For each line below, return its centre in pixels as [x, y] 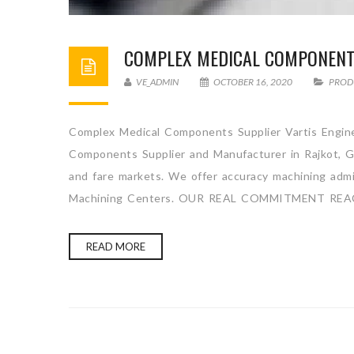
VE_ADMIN [156, 82]
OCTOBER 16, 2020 [253, 82]
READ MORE [116, 247]
